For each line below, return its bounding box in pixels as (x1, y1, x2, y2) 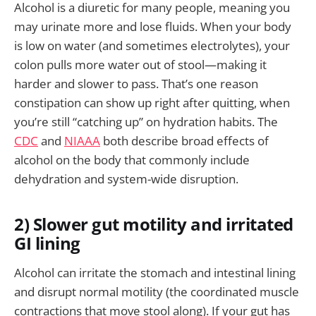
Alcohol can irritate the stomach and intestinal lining (14, 264, 296, 281)
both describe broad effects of (100, 133, 269, 150)
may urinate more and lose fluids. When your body (14, 18, 291, 35)
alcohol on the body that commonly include (14, 152, 250, 169)
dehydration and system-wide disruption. (14, 171, 238, 188)
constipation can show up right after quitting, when (14, 95, 290, 111)
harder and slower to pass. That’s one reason (14, 75, 258, 92)
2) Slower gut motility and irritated (14, 213, 293, 236)
